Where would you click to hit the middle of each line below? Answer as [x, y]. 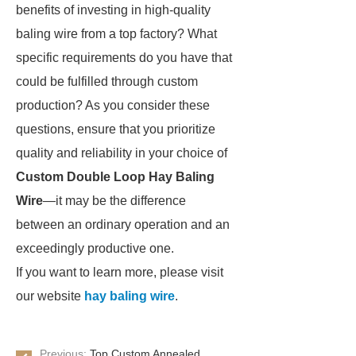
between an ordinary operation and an [123, 224]
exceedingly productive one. [95, 248]
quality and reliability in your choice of [122, 153]
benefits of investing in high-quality [113, 10]
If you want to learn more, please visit [120, 272]
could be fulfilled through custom [107, 81]
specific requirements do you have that [124, 58]
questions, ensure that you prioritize [116, 129]
